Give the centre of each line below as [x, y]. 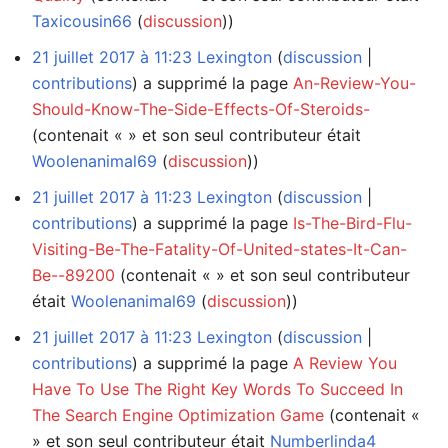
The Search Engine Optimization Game [178, 414]
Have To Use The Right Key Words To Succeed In [217, 388]
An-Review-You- [354, 82]
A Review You [345, 362]
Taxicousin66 [82, 20]
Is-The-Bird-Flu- [352, 222]
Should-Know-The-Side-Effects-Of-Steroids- [201, 108]
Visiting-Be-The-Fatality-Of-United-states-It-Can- [219, 248]
